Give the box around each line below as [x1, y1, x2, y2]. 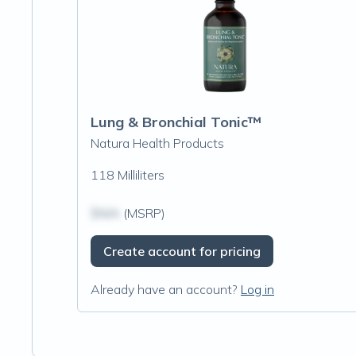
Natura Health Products [91, 135, 224, 151]
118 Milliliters [91, 167, 164, 183]
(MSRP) [120, 205, 165, 221]
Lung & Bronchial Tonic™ [91, 113, 261, 131]
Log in [241, 281, 274, 297]
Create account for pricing [103, 243, 261, 259]
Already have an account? [91, 281, 238, 297]
